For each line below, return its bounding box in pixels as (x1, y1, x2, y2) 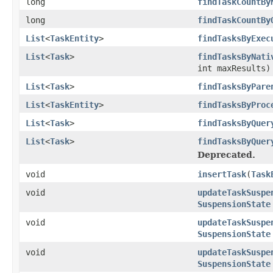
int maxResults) (197, 63, 271, 73)
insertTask (197, 169, 246, 179)
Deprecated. (197, 149, 255, 160)
